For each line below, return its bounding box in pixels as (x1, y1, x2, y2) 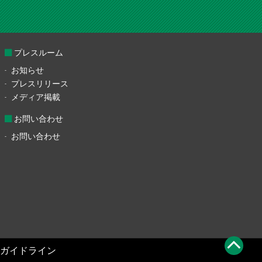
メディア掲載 (11, 92, 60, 102)
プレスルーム (13, 47, 63, 57)
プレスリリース (11, 78, 68, 88)
